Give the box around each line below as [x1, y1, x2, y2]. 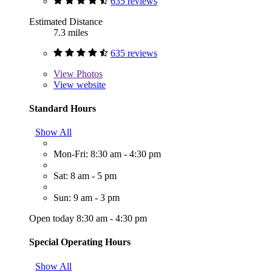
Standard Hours [29, 103, 96, 114]
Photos [74, 68, 103, 79]
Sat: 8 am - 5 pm [53, 171, 117, 182]
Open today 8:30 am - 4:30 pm [29, 213, 147, 224]
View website [53, 79, 106, 90]
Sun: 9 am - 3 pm [53, 192, 120, 203]
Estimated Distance [29, 16, 103, 27]
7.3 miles [53, 27, 88, 38]
